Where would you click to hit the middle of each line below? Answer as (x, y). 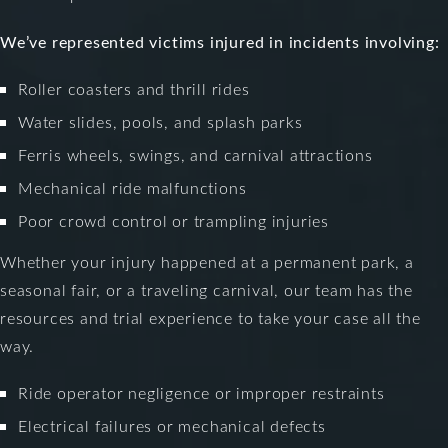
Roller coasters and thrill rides (134, 88)
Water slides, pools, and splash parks (160, 121)
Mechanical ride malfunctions (132, 187)
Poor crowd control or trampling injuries (173, 220)
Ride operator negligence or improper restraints (201, 392)
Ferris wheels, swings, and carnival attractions (195, 154)
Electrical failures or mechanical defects (172, 425)
